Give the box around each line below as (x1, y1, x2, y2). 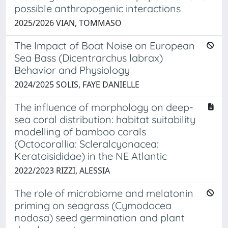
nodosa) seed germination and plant (14, 211, 185, 224)
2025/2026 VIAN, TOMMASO (14, 17, 122, 28)
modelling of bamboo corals (14, 125, 146, 138)
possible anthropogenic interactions (14, 2, 181, 15)
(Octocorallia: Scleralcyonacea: (14, 137, 159, 150)
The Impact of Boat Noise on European (14, 39, 195, 52)
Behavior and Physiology (14, 63, 130, 76)
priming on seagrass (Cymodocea (14, 198, 172, 212)
